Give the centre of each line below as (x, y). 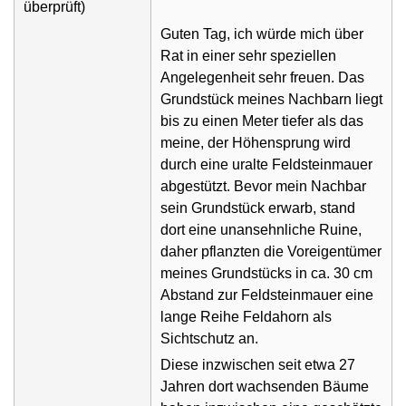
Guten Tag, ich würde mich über (262, 34)
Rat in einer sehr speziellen (248, 56)
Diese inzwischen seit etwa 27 (258, 364)
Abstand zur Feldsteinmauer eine (267, 295)
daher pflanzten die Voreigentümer (271, 251)
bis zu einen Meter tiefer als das (262, 121)
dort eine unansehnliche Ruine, (261, 230)
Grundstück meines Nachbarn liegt (271, 99)
